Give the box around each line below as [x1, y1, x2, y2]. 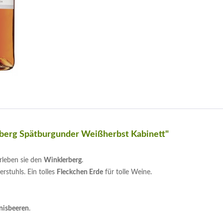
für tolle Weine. [103, 169, 152, 176]
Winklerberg [44, 157, 82, 164]
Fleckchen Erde [57, 169, 103, 176]
